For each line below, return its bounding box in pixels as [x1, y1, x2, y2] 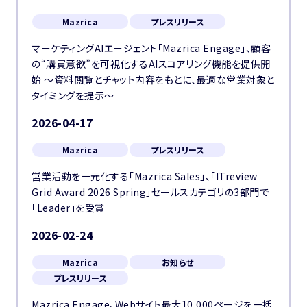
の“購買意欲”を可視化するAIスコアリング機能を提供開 [32, 57, 271, 71]
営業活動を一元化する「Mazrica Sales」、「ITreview [32, 169, 258, 183]
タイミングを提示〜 [32, 88, 114, 102]
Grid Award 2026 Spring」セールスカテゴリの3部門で [32, 185, 269, 199]
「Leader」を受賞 [32, 201, 105, 214]
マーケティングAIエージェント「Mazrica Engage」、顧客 [32, 41, 271, 55]
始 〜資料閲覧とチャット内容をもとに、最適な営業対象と [32, 73, 275, 86]
